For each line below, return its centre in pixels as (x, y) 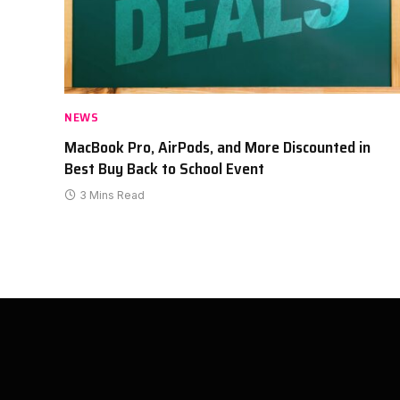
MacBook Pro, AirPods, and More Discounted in (217, 147)
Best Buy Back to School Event (164, 168)
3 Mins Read (112, 195)
